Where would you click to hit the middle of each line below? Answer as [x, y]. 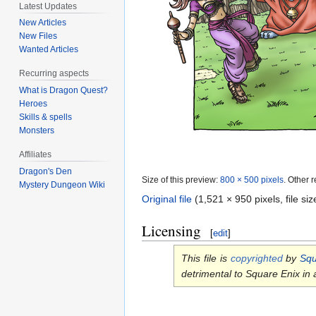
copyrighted [256, 259]
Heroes [34, 104]
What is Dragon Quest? [64, 91]
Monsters [37, 131]
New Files [38, 36]
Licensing [171, 231]
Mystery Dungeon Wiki [62, 184]
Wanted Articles [49, 50]
